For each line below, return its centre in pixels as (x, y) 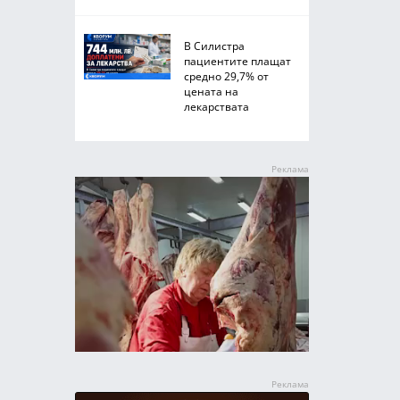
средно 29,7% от (226, 76)
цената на (211, 91)
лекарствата (216, 106)
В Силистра (214, 46)
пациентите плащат (237, 61)
